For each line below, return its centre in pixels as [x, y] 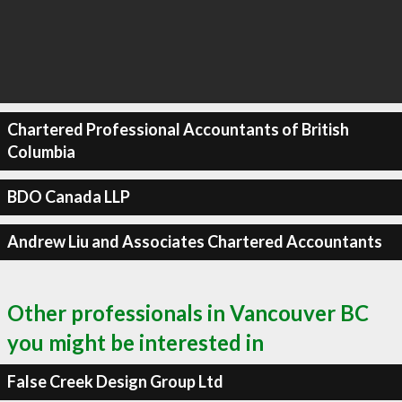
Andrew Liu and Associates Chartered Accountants [194, 241]
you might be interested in [135, 342]
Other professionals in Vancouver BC [188, 312]
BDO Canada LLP [68, 197]
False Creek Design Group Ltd [115, 381]
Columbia [41, 152]
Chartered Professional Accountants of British [178, 129]
